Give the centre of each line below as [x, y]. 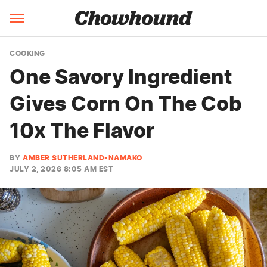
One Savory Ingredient [121, 77]
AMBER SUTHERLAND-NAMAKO [83, 158]
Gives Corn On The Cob [126, 103]
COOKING [27, 53]
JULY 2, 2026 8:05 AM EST [61, 169]
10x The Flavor [82, 130]
